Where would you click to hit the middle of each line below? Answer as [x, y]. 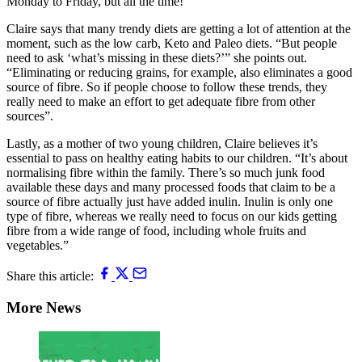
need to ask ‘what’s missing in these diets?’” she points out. [157, 57]
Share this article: [50, 276]
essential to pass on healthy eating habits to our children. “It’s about [177, 158]
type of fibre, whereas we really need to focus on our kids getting [172, 216]
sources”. [30, 116]
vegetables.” [38, 245]
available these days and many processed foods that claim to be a [171, 187]
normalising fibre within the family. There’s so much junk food [166, 172]
